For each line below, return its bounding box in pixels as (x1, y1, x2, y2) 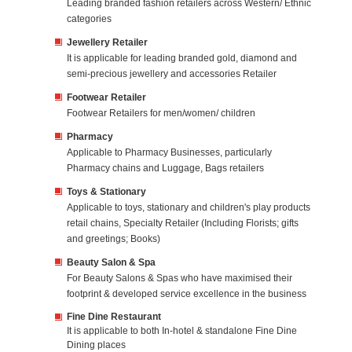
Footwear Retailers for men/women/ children (67, 108, 255, 119)
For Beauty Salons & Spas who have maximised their (67, 273, 292, 284)
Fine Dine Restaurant (67, 311, 161, 322)
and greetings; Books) (67, 233, 160, 244)
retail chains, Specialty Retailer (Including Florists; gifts (67, 218, 299, 229)
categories (67, 13, 112, 24)
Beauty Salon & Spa (67, 257, 156, 268)
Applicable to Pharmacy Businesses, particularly (67, 147, 272, 158)
